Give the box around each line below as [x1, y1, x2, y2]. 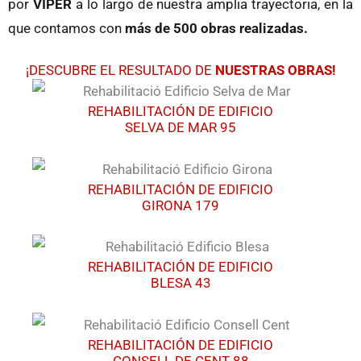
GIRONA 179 [142, 197, 219, 214]
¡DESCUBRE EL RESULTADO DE [25, 61, 215, 78]
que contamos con [8, 19, 125, 36]
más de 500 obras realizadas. [125, 19, 308, 36]
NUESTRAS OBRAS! [214, 61, 336, 78]
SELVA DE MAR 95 [125, 119, 236, 136]
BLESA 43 [150, 275, 211, 292]
